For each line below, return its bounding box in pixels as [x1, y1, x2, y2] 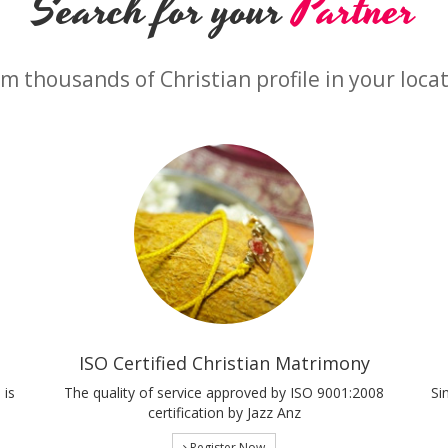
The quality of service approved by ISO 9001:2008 [64, 383, 384, 402]
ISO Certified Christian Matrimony [78, 351, 370, 375]
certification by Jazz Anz [147, 403, 301, 422]
